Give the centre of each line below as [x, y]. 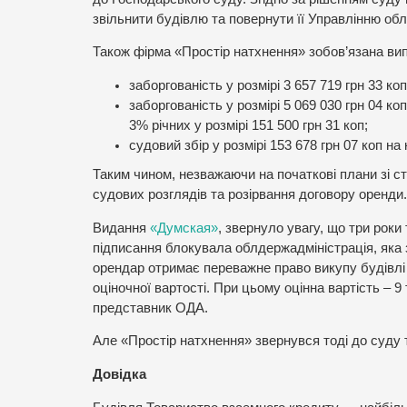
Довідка [119, 374]
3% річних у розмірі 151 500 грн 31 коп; [248, 126]
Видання [121, 228]
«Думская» [184, 228]
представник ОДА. [150, 308]
